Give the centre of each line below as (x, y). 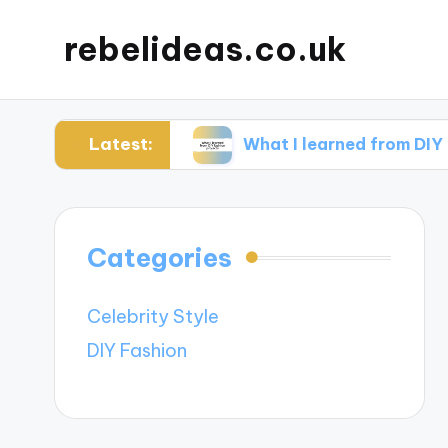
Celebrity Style (153, 317)
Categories (160, 258)
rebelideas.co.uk (205, 49)
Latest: (120, 144)
